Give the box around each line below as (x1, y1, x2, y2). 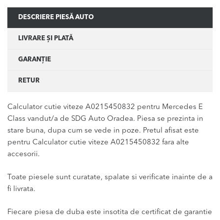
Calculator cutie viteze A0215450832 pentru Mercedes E (7, 103, 203, 111)
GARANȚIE (18, 56, 51, 63)
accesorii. (7, 150, 40, 158)
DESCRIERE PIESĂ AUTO (18, 14, 94, 21)
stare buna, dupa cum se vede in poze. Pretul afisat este (7, 127, 199, 135)
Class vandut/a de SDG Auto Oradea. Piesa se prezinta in (7, 115, 203, 123)
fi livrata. (7, 185, 35, 193)
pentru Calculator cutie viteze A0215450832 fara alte (7, 138, 189, 146)
